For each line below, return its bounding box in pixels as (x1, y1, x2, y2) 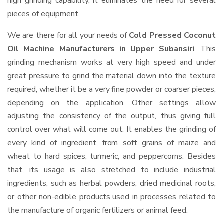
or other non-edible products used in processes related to (7, 191, 216, 202)
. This (194, 43, 216, 54)
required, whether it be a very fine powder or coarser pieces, (7, 84, 216, 95)
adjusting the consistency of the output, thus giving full (7, 111, 216, 121)
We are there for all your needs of (7, 30, 129, 41)
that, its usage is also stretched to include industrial (7, 164, 216, 175)
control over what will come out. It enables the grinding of (7, 124, 216, 135)
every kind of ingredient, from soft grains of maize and (7, 137, 216, 148)
